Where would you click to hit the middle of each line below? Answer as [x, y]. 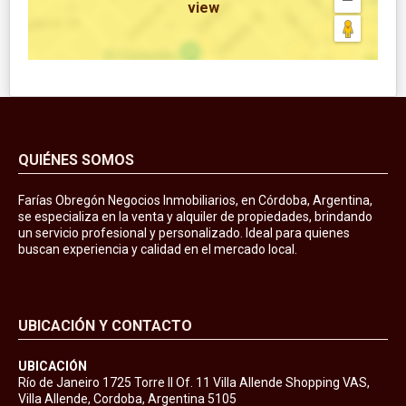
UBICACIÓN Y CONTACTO [105, 325]
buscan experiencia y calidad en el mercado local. [158, 249]
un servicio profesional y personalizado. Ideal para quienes [184, 232]
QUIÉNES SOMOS [76, 159]
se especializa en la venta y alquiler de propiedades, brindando [195, 216]
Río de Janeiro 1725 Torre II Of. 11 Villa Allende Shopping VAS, [194, 382]
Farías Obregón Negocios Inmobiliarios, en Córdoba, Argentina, [195, 200]
